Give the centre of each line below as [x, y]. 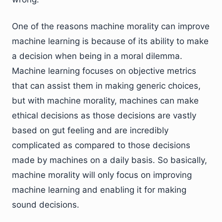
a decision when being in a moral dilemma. [97, 56]
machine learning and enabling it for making [99, 190]
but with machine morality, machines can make [105, 101]
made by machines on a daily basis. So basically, [110, 160]
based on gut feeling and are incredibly [90, 131]
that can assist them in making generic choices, [106, 86]
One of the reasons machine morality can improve [111, 27]
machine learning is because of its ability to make [110, 41]
